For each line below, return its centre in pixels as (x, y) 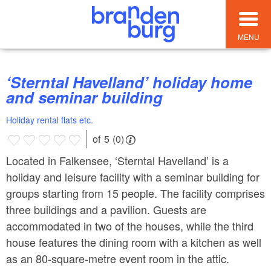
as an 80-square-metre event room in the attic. (118, 258)
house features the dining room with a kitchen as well (134, 242)
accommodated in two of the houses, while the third (130, 225)
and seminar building (84, 97)
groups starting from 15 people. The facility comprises (135, 193)
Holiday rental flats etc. (50, 120)
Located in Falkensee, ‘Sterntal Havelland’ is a (117, 160)
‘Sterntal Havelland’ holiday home (13, 82)
